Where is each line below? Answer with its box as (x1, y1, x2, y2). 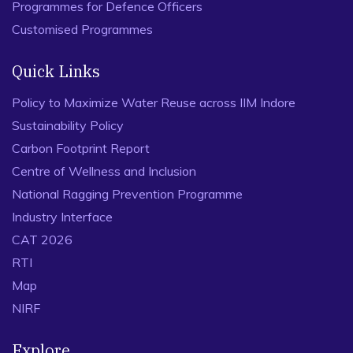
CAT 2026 (12, 232, 72, 247)
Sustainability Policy (12, 117, 124, 133)
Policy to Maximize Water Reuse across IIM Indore (12, 95, 295, 110)
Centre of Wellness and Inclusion (12, 163, 196, 179)
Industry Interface (12, 209, 113, 225)
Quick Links (12, 61, 100, 82)
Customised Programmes (12, 21, 153, 37)
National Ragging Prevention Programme (12, 186, 243, 202)
